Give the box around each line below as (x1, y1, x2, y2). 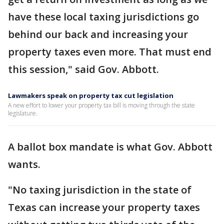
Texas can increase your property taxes (8, 200, 200, 214)
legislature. (8, 109, 37, 117)
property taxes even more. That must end (8, 45, 211, 58)
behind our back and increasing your (8, 27, 188, 41)
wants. (8, 157, 40, 171)
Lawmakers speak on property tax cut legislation (8, 91, 173, 100)
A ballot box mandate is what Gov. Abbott (8, 140, 212, 153)
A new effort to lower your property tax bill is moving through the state (8, 101, 195, 109)
